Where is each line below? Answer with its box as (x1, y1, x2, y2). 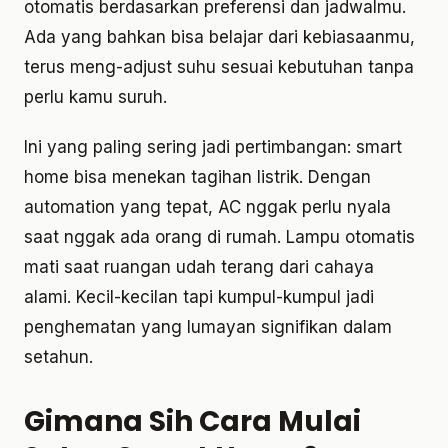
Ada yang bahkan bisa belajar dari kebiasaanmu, (24, 27, 415, 48)
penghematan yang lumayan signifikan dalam (24, 317, 392, 338)
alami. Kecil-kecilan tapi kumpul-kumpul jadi (24, 287, 374, 308)
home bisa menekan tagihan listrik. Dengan (24, 167, 371, 188)
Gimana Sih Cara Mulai (24, 402, 361, 442)
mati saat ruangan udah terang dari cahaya (24, 257, 374, 278)
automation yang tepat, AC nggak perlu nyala (24, 197, 391, 218)
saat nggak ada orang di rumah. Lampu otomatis (24, 227, 415, 248)
